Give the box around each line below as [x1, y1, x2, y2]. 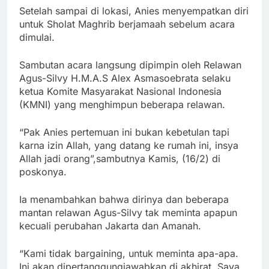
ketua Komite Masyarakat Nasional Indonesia [19, 85, 222, 97]
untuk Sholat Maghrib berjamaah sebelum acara [19, 17, 235, 30]
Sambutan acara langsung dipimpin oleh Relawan [19, 58, 241, 71]
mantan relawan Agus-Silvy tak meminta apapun [19, 206, 237, 219]
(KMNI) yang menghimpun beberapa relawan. [19, 98, 225, 110]
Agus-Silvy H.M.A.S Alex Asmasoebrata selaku [19, 71, 231, 84]
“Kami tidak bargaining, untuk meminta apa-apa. [19, 247, 238, 259]
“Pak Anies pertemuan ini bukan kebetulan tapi [19, 125, 229, 138]
